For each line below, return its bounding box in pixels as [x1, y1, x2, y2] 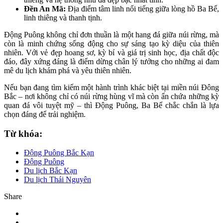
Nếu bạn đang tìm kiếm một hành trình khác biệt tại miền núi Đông [4, 83, 219, 92]
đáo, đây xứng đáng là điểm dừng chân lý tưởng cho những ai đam [4, 57, 219, 66]
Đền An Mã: [24, 4, 66, 13]
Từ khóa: [4, 128, 42, 139]
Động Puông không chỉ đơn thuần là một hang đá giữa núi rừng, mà [4, 30, 219, 39]
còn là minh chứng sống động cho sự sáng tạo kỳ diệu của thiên [4, 39, 219, 48]
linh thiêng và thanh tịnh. [24, 13, 102, 22]
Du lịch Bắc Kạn [24, 166, 77, 175]
